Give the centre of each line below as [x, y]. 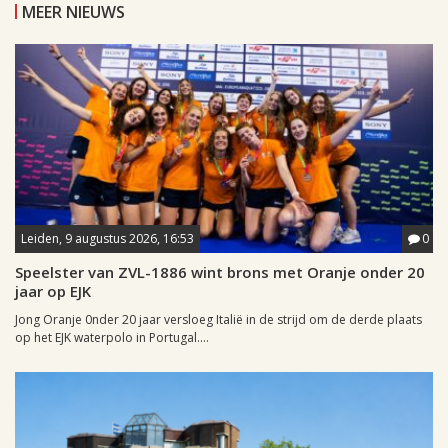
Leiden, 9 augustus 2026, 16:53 [107, 238]
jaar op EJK [53, 291]
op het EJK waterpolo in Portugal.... [112, 337]
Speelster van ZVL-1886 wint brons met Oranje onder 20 [220, 272]
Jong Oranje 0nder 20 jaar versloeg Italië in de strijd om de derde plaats [218, 319]
